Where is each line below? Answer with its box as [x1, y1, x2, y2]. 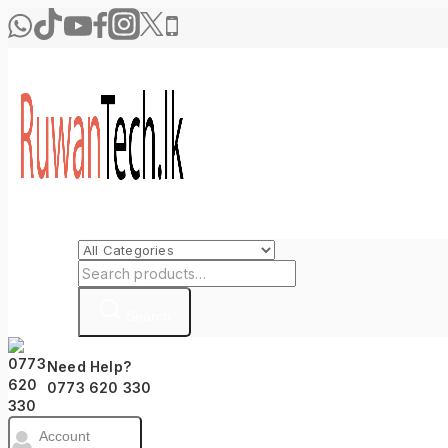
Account [39, 428, 90, 445]
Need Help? [47, 357, 132, 375]
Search [126, 308, 171, 324]
